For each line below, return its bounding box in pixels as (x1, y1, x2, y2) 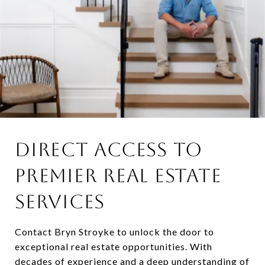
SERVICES (15, 190, 105, 213)
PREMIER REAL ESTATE (15, 164, 222, 187)
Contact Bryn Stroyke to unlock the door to (15, 226, 214, 238)
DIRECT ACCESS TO (15, 138, 202, 161)
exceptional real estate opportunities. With (15, 241, 212, 253)
